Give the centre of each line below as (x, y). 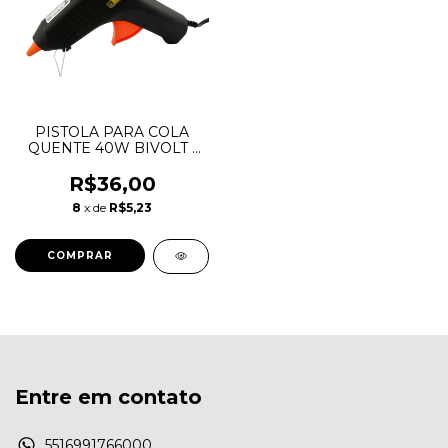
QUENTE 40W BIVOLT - (112, 148)
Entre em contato (108, 397)
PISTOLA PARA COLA (112, 132)
